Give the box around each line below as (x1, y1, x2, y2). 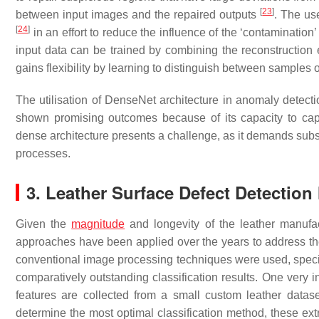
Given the (16, 218, 72, 230)
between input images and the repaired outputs (16, 9, 261, 21)
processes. (16, 147, 70, 159)
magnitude (71, 218, 125, 230)
